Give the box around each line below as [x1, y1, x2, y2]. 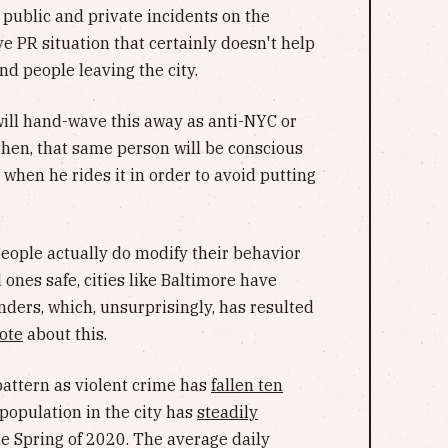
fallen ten [211, 374, 283, 395]
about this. [23, 323, 107, 344]
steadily [197, 401, 258, 422]
